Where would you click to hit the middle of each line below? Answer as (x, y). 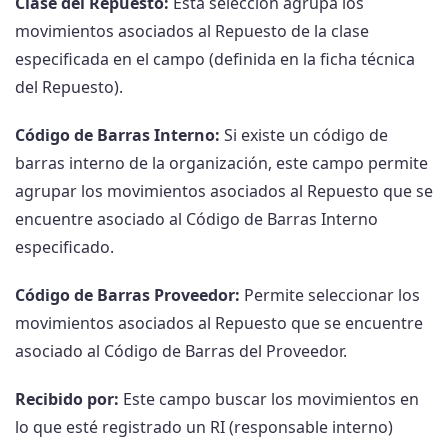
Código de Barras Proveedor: (127, 295)
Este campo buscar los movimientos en (269, 399)
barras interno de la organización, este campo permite (221, 163)
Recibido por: (67, 399)
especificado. (64, 247)
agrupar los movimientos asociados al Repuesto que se (224, 191)
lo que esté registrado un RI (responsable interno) (204, 427)
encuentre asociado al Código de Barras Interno (196, 219)
